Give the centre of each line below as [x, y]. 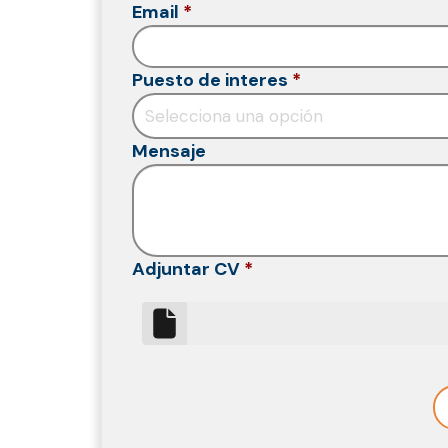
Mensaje [169, 151]
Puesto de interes [210, 80]
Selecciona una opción [234, 115]
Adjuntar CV [186, 269]
